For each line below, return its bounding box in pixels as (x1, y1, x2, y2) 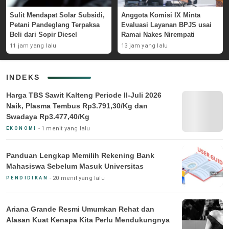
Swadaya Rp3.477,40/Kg (6, 112, 89, 121)
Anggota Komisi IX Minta (121, 11, 200, 19)
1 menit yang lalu (41, 125, 90, 132)
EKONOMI (6, 126, 37, 131)
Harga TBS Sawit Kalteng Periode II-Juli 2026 (6, 91, 162, 100)
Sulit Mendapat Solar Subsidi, (10, 11, 105, 19)
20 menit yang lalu (53, 174, 105, 181)
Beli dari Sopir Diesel (10, 31, 77, 39)
